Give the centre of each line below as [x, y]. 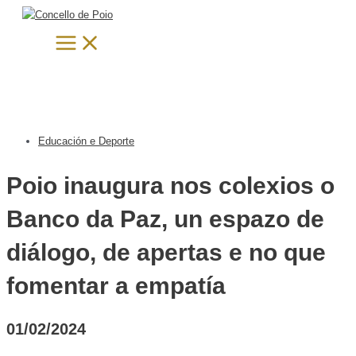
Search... [37, 8]
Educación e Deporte [86, 141]
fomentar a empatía [116, 285]
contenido [28, 41]
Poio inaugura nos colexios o [170, 185]
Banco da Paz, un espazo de [165, 219]
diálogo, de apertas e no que [166, 252]
